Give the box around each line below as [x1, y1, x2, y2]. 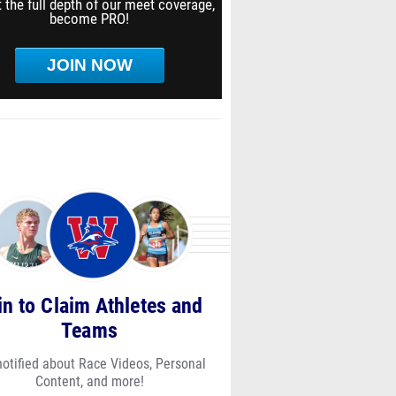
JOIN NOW [46, 56, 133, 74]
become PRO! [49, 10, 129, 27]
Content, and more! [34, 373, 144, 390]
